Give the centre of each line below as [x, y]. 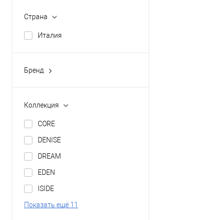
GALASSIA [54, 80]
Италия [50, 35]
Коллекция [41, 105]
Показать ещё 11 [51, 205]
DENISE [49, 140]
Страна [36, 16]
